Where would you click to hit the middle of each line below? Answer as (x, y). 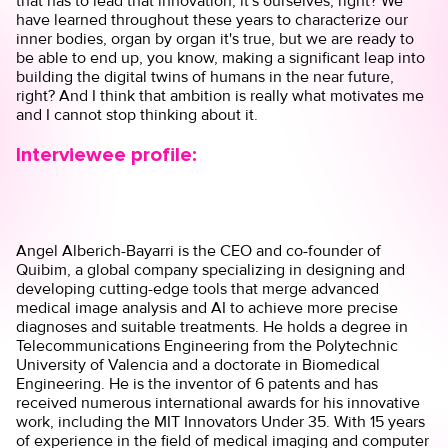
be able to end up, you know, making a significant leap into (221, 58)
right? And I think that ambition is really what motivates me (220, 96)
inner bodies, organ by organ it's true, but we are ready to (215, 39)
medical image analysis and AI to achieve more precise (207, 307)
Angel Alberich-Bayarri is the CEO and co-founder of (199, 250)
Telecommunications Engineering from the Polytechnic (207, 345)
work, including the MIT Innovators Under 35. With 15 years (221, 421)
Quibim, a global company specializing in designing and (211, 269)
